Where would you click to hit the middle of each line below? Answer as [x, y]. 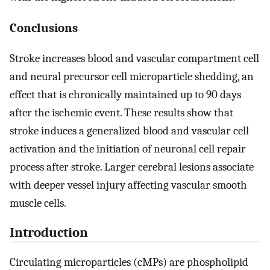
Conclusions [44, 28]
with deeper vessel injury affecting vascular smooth [128, 185]
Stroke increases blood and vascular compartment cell [134, 59]
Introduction [49, 233]
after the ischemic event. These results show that [121, 113]
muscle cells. [38, 203]
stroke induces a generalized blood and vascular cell [129, 131]
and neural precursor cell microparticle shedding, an [132, 77]
